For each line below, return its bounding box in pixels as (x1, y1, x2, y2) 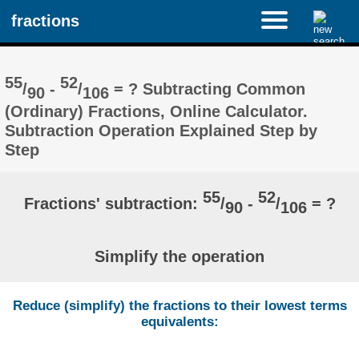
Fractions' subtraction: (23, 194, 203, 212)
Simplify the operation (95, 248, 264, 266)
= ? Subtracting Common (109, 79, 306, 98)
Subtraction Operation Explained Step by (5, 121, 318, 140)
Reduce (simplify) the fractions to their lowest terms (12, 298, 347, 314)
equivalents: (140, 314, 219, 330)
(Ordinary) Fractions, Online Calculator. (5, 102, 309, 121)
